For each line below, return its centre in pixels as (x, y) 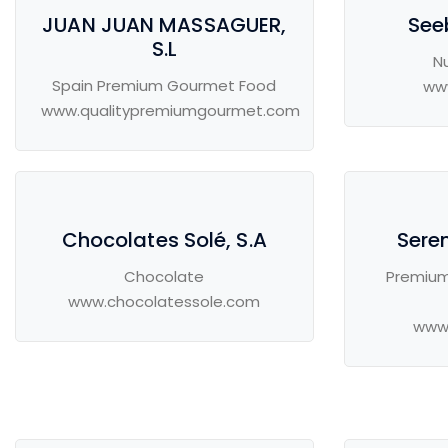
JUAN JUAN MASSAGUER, (164, 25)
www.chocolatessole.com (164, 302)
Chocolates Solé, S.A (164, 240)
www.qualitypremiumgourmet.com (170, 111)
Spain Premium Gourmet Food (164, 86)
